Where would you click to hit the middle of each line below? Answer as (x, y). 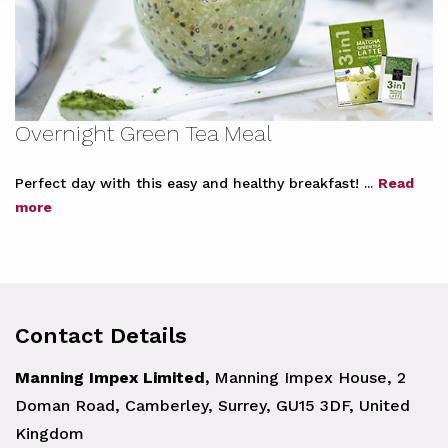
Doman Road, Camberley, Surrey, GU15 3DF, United (212, 405)
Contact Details (101, 335)
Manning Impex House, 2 (307, 377)
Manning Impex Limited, (112, 377)
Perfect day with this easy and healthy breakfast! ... (196, 183)
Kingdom (49, 433)
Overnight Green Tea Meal (143, 133)
